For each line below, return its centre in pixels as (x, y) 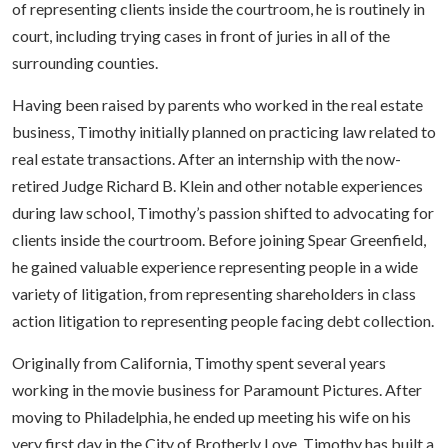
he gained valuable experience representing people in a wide (215, 267)
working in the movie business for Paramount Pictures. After (217, 390)
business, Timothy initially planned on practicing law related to (224, 132)
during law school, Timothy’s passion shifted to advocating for (223, 213)
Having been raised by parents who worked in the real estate (217, 105)
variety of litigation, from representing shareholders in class (214, 294)
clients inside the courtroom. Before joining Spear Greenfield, (219, 240)
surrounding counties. (85, 63)
